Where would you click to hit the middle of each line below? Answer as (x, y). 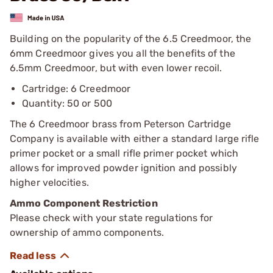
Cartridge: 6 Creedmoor (76, 88)
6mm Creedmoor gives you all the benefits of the (122, 53)
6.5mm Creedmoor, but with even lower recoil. (116, 68)
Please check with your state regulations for (112, 218)
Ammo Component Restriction (84, 203)
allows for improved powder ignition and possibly (123, 168)
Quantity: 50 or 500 (67, 103)
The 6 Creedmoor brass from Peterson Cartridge (121, 124)
